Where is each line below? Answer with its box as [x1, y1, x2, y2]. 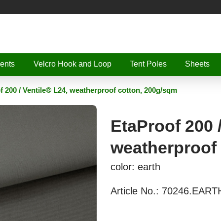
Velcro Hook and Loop [33, 59, 111, 68]
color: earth [110, 161, 160, 172]
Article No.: [110, 185, 162, 196]
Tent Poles [129, 59, 167, 68]
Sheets [185, 59, 210, 68]
